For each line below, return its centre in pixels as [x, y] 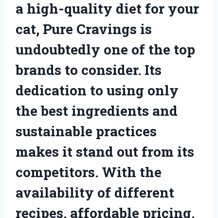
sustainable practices [86, 131]
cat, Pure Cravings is [84, 29]
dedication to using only [97, 90]
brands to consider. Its [89, 70]
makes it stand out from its [105, 151]
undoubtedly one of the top [105, 49]
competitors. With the [89, 172]
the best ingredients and [97, 110]
